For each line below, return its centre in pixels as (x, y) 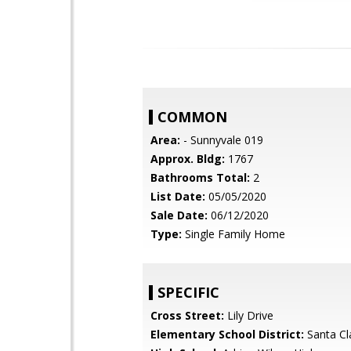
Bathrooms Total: (200, 177)
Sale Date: (179, 215)
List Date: (178, 196)
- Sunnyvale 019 (222, 140)
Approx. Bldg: (188, 159)
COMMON (192, 117)
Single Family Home (233, 234)
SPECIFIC (188, 292)
